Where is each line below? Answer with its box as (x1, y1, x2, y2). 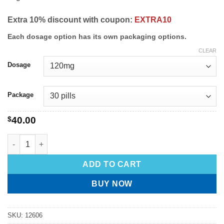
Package (7, 91, 33, 99)
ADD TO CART (82, 159, 141, 168)
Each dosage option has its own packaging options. (7, 32, 186, 41)
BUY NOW (91, 179, 132, 188)
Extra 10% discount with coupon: (7, 15, 134, 24)
